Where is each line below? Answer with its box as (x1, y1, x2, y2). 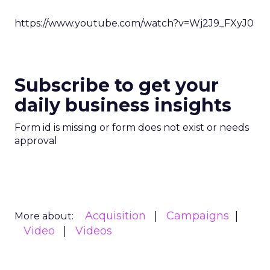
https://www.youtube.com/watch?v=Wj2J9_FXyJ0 (14, 17, 254, 29)
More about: (14, 210, 74, 222)
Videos (75, 224, 112, 237)
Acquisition (85, 209, 146, 222)
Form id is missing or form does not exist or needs (14, 122, 249, 133)
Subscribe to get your (14, 74, 219, 96)
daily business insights (14, 94, 231, 116)
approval (14, 135, 57, 146)
